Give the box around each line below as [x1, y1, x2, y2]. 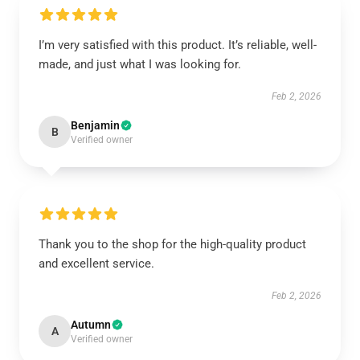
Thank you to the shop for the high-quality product [39, 237, 306, 252]
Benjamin [71, 119, 120, 132]
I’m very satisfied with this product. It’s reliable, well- [39, 38, 317, 52]
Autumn [71, 318, 111, 331]
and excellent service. [39, 256, 154, 271]
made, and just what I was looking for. [39, 57, 241, 72]
